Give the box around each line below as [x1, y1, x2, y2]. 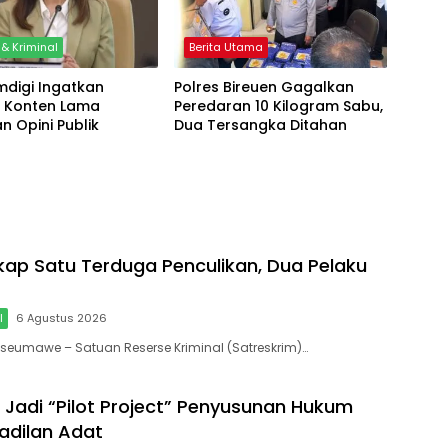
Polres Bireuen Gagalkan [173, 76, 354, 97]
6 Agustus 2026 [16, 309, 107, 326]
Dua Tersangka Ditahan [173, 114, 347, 135]
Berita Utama [188, 38, 263, 55]
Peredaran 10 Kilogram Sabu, [173, 95, 383, 116]
